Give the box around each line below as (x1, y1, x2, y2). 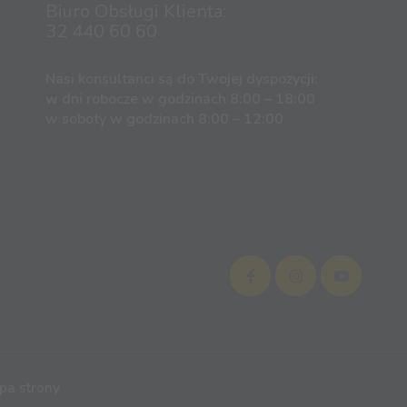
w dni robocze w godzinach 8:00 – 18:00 (45, 89, 315, 110)
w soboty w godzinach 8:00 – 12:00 (45, 109, 283, 130)
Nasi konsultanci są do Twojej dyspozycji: (45, 69, 318, 90)
